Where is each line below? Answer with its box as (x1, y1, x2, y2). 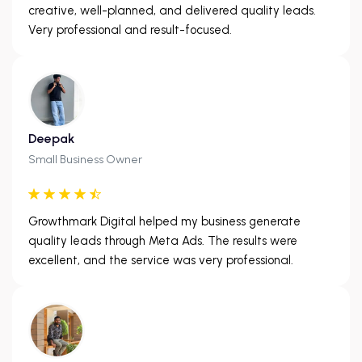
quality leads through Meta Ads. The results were (28, 233, 297, 248)
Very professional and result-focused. (28, 22, 232, 37)
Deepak (28, 130, 74, 146)
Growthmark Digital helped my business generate (28, 213, 301, 229)
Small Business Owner (28, 152, 142, 166)
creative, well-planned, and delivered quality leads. (28, 2, 316, 18)
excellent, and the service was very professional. (28, 252, 293, 267)
